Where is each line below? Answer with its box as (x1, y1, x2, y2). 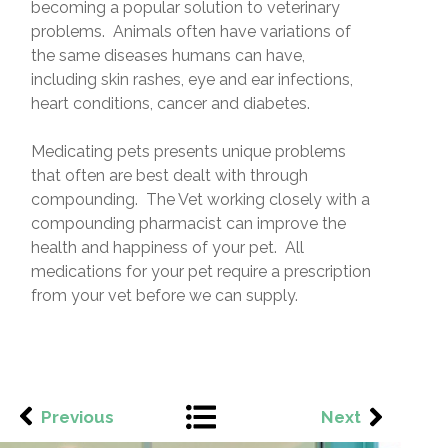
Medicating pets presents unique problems (30, 142, 346, 161)
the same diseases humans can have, (30, 46, 305, 65)
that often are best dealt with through (30, 166, 308, 185)
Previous (40, 407, 114, 427)
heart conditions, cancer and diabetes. (30, 94, 310, 113)
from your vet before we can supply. (30, 286, 298, 305)
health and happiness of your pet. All (30, 238, 304, 257)
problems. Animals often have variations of (30, 22, 351, 41)
